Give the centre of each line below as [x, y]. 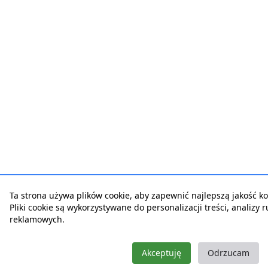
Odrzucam [229, 253]
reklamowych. [37, 219]
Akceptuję [162, 253]
